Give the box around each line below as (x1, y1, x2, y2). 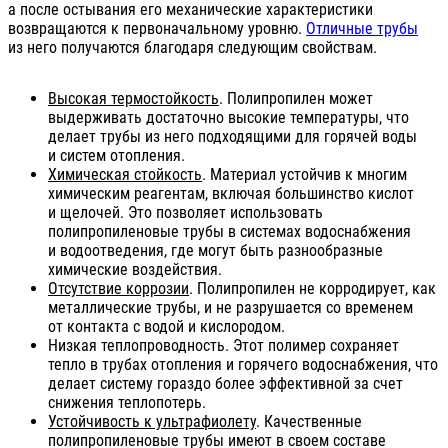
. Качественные (256, 411, 362, 431)
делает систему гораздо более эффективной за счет (48, 373, 403, 393)
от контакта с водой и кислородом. (48, 316, 285, 336)
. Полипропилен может (219, 88, 373, 108)
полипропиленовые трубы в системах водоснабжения (48, 221, 411, 241)
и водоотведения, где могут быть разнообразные (48, 240, 383, 260)
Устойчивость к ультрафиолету (48, 411, 256, 431)
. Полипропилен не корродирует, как (189, 278, 436, 298)
